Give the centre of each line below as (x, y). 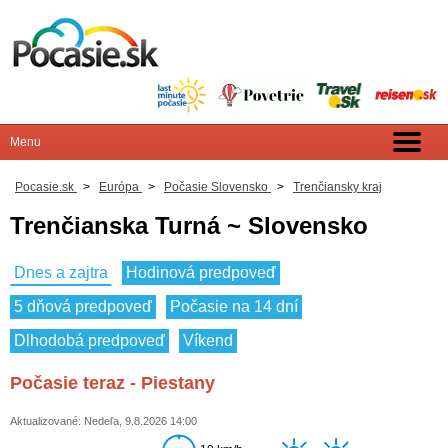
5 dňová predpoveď (83, 307)
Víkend (208, 341)
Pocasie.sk (44, 187)
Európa (119, 187)
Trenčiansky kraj (337, 187)
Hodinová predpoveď (201, 273)
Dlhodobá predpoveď (89, 341)
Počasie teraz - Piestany (112, 383)
